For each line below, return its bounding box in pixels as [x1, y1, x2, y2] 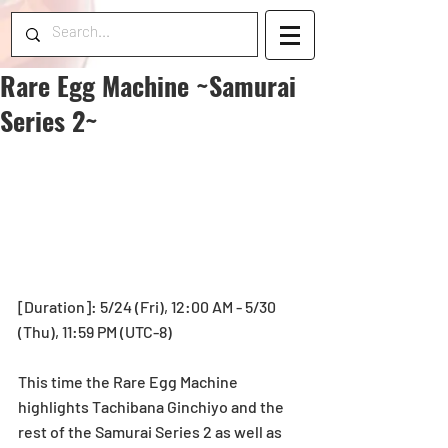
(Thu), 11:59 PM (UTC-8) [18, 321, 172, 341]
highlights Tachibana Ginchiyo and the [18, 396, 287, 416]
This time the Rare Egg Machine [18, 371, 241, 391]
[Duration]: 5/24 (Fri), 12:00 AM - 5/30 [18, 296, 279, 316]
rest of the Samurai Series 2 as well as [18, 421, 285, 441]
